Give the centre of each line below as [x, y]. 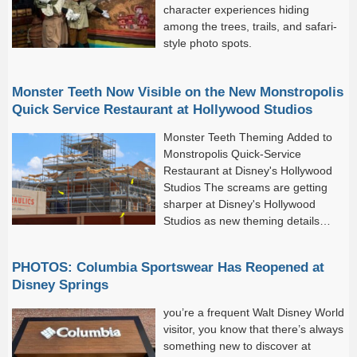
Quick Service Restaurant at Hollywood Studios [162, 109]
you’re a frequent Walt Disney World [254, 312]
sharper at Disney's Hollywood [239, 204]
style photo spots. [208, 43]
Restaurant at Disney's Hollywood [248, 170]
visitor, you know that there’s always [253, 329]
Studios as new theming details [241, 220]
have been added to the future [240, 237]
